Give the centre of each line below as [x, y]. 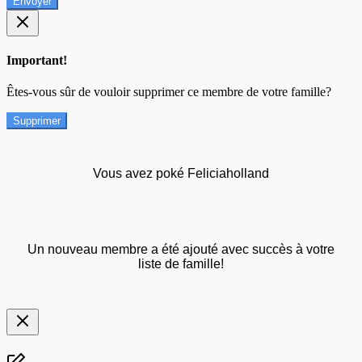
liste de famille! [181, 264]
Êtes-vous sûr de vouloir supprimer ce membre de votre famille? [169, 92]
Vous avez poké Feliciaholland [181, 174]
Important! [37, 60]
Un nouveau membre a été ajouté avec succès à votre [181, 250]
